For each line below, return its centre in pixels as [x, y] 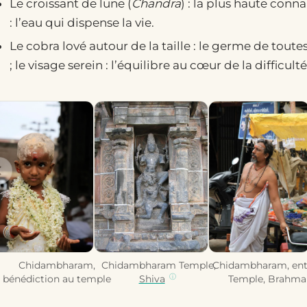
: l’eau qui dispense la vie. [82, 22]
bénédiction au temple [57, 279]
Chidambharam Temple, [159, 266]
